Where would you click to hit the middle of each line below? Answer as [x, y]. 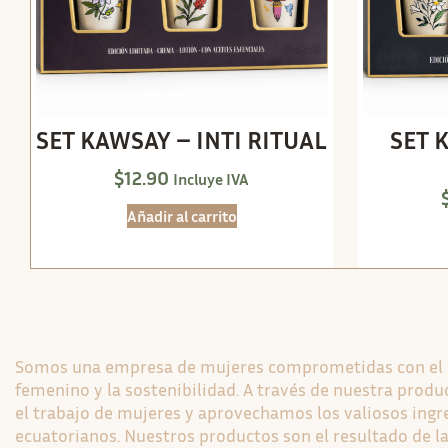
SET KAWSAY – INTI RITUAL [182, 139]
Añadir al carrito [181, 216]
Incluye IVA [211, 179]
